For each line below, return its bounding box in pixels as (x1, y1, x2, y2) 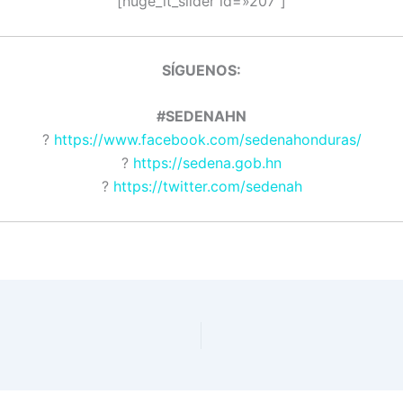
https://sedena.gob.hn (133, 154, 282, 173)
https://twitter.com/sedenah (112, 177, 302, 196)
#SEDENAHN (157, 107, 246, 126)
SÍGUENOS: (162, 60, 241, 79)
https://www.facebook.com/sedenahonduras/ (53, 130, 362, 149)
